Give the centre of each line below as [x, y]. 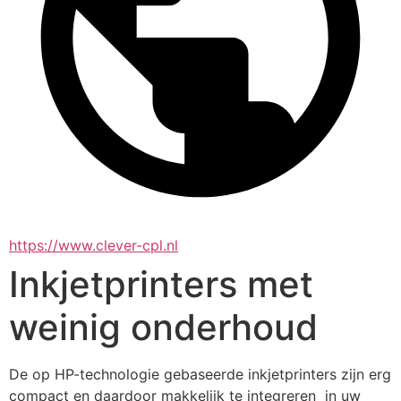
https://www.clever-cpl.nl [94, 245]
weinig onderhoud [163, 327]
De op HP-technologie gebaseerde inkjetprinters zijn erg [200, 374]
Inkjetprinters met [161, 284]
